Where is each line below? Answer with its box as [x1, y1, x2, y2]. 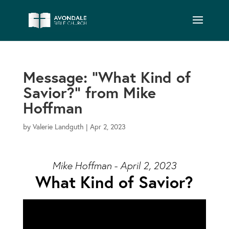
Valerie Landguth [32, 122, 84, 131]
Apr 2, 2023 [89, 122, 126, 131]
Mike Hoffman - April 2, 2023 [52, 158, 177, 172]
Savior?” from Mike [22, 82, 156, 102]
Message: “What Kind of [22, 67, 191, 87]
